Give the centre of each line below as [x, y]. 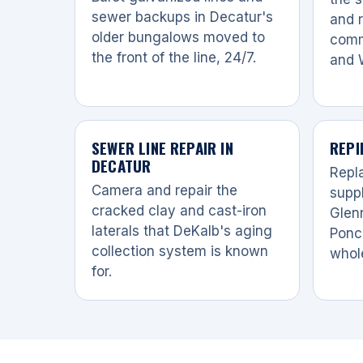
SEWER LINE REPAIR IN [162, 147]
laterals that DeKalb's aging [182, 231]
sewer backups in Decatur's [182, 17]
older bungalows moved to [178, 37]
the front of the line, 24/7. [174, 57]
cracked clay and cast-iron [179, 210]
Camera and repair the [164, 190]
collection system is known [180, 251]
